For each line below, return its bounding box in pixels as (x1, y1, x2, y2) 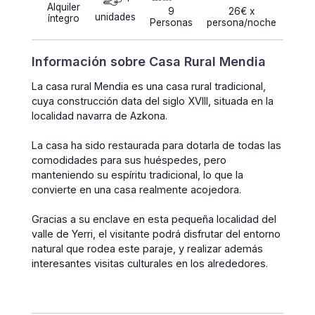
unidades (95, 11, 136, 23)
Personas (150, 17, 193, 29)
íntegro (47, 12, 79, 24)
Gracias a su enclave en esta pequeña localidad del (32, 212, 276, 225)
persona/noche (207, 17, 276, 29)
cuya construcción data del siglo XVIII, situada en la (32, 94, 274, 107)
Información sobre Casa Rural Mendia (32, 53, 266, 69)
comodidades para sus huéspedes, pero (32, 153, 226, 166)
